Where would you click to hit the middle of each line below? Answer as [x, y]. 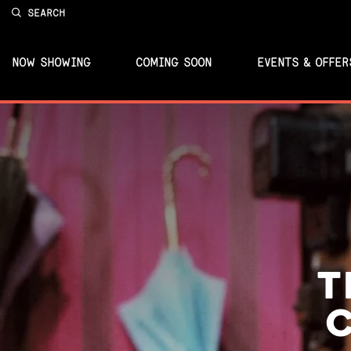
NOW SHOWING [51, 62]
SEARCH [46, 13]
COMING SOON [174, 62]
